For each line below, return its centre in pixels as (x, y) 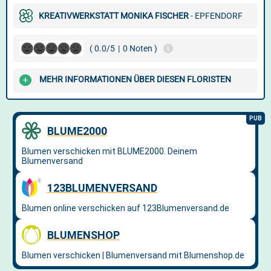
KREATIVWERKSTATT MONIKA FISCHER (114, 16)
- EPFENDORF (216, 16)
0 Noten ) (140, 48)
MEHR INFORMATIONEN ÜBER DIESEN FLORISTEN (135, 80)
